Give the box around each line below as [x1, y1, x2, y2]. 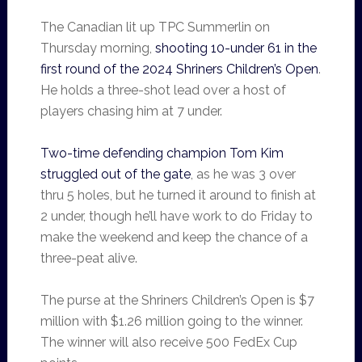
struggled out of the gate [40, 166, 191, 182]
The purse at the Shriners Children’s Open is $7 [40, 293, 314, 308]
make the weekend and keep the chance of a [40, 229, 308, 245]
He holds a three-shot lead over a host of [40, 82, 286, 98]
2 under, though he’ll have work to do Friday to [40, 208, 313, 224]
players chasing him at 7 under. [40, 103, 222, 119]
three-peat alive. [40, 250, 137, 266]
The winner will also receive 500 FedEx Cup [40, 335, 297, 350]
